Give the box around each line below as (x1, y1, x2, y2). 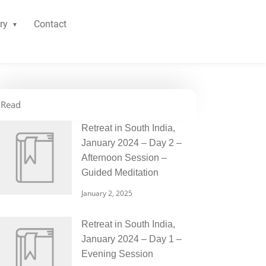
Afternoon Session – (81, 153, 167, 163)
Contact (33, 18, 66, 30)
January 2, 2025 (81, 188, 132, 199)
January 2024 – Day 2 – (81, 138, 182, 148)
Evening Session (81, 248, 153, 259)
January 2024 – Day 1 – (81, 233, 182, 244)
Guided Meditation (81, 167, 159, 178)
